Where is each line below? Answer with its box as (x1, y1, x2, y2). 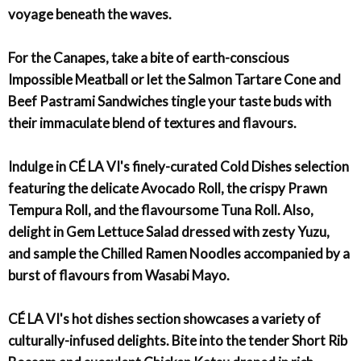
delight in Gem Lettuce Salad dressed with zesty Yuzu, (8, 223, 330, 240)
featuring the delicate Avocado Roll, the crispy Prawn (8, 180, 327, 197)
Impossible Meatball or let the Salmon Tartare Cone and (8, 71, 341, 88)
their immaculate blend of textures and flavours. (8, 114, 297, 131)
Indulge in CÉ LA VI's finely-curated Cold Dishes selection (8, 158, 349, 175)
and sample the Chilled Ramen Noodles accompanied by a (8, 245, 350, 262)
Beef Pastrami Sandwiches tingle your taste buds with (8, 93, 331, 110)
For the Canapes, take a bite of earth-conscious (8, 49, 289, 66)
